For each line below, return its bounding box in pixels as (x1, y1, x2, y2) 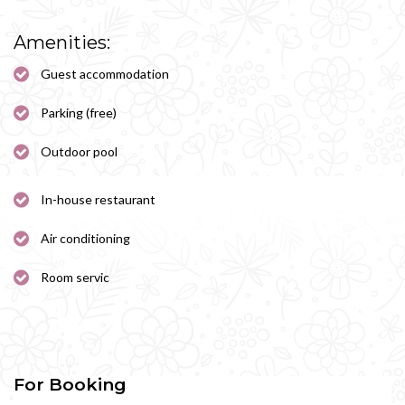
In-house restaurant (41, 192, 155, 207)
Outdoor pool (41, 144, 118, 159)
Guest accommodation (41, 66, 169, 81)
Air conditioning (41, 231, 130, 246)
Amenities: (14, 32, 110, 53)
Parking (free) (41, 105, 117, 120)
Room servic (41, 269, 109, 285)
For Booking (14, 374, 127, 395)
